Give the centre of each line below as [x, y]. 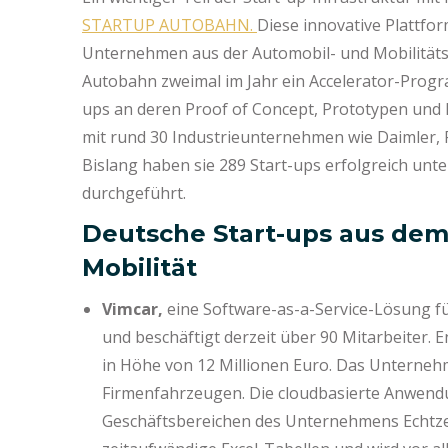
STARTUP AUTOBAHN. [169, 25]
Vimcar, [132, 309]
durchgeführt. [136, 193]
